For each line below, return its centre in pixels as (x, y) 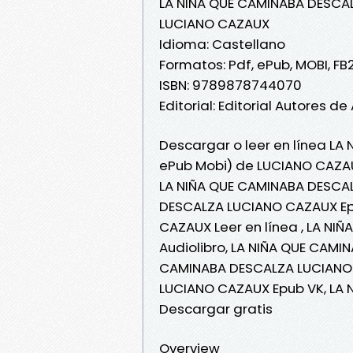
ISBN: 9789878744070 (230, 85)
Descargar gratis (216, 308)
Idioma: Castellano (222, 44)
